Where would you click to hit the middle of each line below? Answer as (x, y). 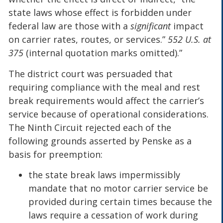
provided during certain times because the (120, 202)
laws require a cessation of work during (113, 215)
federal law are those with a (70, 26)
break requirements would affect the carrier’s (107, 100)
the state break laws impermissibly (105, 175)
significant (151, 26)
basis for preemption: (56, 154)
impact (187, 26)
